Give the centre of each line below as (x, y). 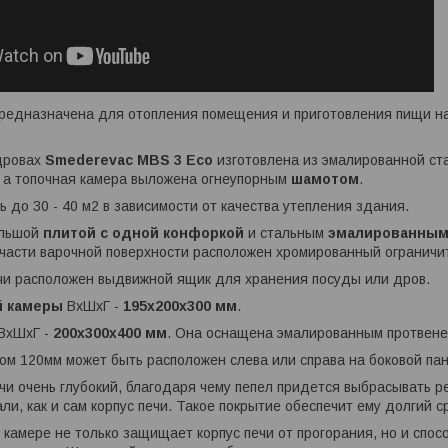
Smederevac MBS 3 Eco (131, 160)
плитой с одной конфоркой (143, 233)
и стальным (286, 233)
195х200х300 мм (180, 306)
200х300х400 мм (110, 333)
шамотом (325, 179)
